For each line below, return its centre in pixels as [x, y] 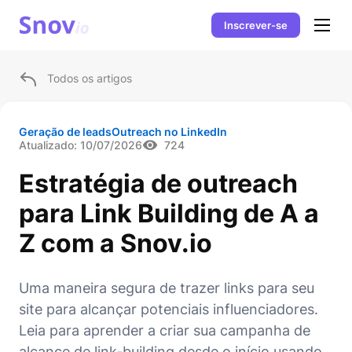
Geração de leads [65, 132]
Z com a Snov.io [115, 243]
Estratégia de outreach [158, 183]
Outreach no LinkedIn [169, 132]
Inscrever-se [256, 25]
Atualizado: [48, 145]
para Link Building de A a [169, 213]
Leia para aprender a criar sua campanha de [165, 330]
